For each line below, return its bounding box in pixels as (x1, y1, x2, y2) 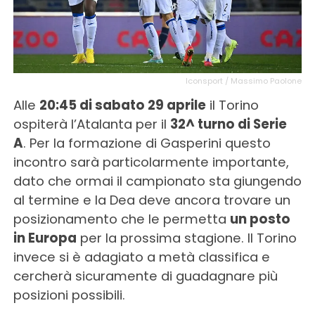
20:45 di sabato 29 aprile (39, 96, 206, 114)
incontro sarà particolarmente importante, (13, 153, 289, 171)
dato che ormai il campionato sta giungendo (13, 172, 302, 190)
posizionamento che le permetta (13, 210, 230, 228)
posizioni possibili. (13, 285, 125, 304)
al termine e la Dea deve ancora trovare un (13, 191, 290, 209)
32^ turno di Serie (169, 115, 287, 133)
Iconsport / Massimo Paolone (186, 75, 302, 86)
